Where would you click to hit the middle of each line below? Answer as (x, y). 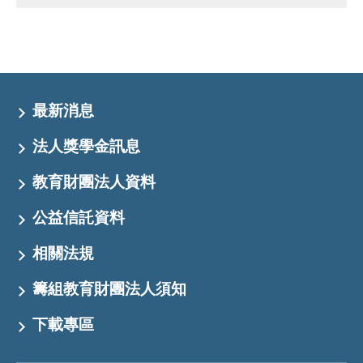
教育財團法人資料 (94, 182)
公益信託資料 (79, 218)
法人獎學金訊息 (86, 146)
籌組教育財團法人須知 (109, 289)
